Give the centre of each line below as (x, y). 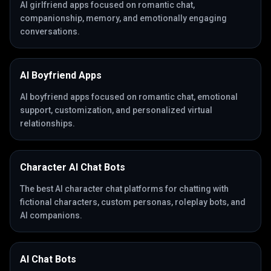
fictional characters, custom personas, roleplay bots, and (133, 202)
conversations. (50, 31)
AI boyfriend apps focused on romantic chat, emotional (129, 97)
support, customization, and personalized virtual (116, 110)
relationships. (47, 123)
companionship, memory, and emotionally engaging (123, 18)
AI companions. (51, 215)
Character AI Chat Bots (73, 167)
